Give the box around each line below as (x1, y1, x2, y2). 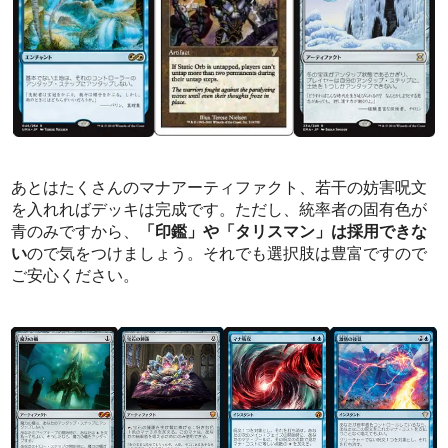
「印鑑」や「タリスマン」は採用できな (139, 221, 428, 241)
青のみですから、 (11, 221, 140, 241)
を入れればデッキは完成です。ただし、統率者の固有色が (11, 199, 428, 219)
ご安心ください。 (11, 265, 140, 285)
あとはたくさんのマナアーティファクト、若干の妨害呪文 (11, 177, 428, 197)
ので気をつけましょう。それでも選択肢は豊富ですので (27, 243, 428, 263)
